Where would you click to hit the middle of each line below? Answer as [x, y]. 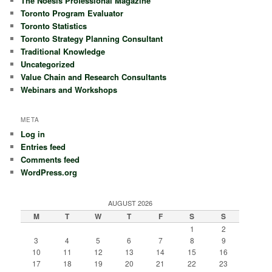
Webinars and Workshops [69, 89]
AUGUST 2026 [130, 202]
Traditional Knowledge [63, 51]
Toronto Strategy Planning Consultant [92, 38]
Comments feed [50, 160]
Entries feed [43, 147]
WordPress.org [49, 172]
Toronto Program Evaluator [72, 13]
